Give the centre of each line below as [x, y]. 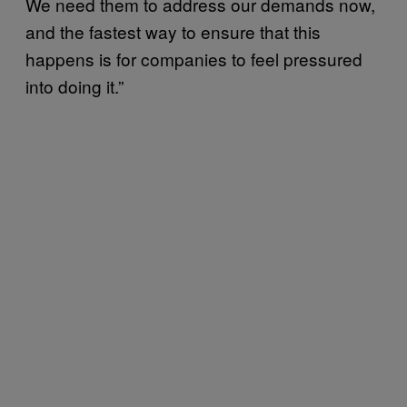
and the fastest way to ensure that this [173, 31]
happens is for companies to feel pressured [194, 58]
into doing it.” [74, 85]
